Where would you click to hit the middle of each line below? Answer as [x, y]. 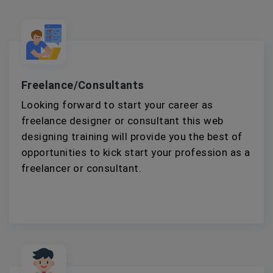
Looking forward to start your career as [117, 105]
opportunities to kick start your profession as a [136, 152]
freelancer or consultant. [81, 168]
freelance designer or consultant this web [122, 120]
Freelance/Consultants [83, 85]
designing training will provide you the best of [132, 136]
